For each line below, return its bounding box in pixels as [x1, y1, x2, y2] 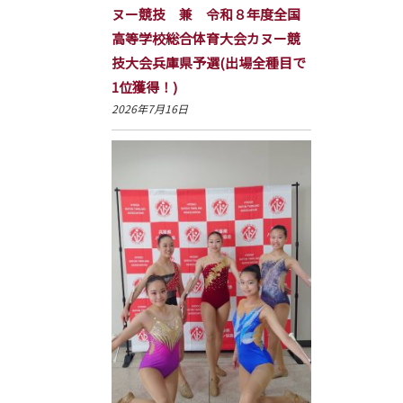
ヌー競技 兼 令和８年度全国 [111, 4, 300, 23]
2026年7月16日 [111, 100, 188, 116]
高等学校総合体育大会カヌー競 [111, 28, 300, 48]
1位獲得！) [111, 76, 177, 96]
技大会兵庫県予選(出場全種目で [111, 52, 306, 72]
